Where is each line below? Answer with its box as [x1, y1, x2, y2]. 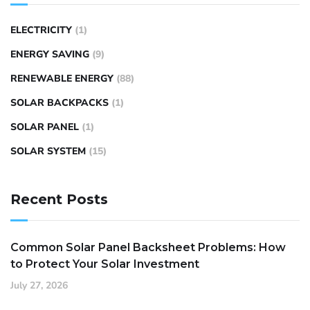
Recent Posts [10, 191, 108, 208]
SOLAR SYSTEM [10, 145, 86, 158]
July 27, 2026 [10, 279, 68, 293]
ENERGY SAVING [10, 48, 89, 62]
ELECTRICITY [10, 24, 72, 37]
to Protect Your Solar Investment [10, 257, 199, 271]
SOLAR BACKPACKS [10, 96, 109, 110]
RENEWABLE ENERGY [10, 72, 113, 86]
